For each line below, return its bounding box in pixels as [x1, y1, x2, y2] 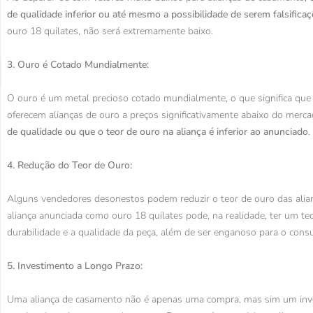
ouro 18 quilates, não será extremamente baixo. [7, 24, 213, 38]
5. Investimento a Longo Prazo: [7, 259, 143, 273]
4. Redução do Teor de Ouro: [7, 159, 132, 173]
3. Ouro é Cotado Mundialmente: [7, 58, 149, 72]
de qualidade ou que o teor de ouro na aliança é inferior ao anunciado [7, 125, 308, 139]
